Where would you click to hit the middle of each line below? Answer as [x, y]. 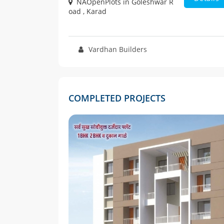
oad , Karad [87, 11]
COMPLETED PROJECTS [117, 98]
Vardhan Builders [118, 49]
